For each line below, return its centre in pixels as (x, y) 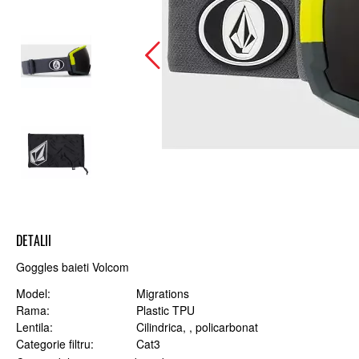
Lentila (33, 327)
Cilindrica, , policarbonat (197, 327)
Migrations (163, 293)
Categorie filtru (53, 344)
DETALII (34, 240)
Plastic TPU (165, 310)
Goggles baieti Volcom (73, 267)
